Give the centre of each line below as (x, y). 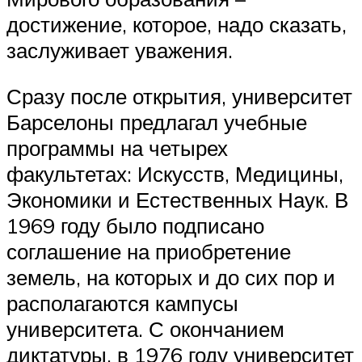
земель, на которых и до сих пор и (171, 278)
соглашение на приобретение (149, 252)
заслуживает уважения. (120, 50)
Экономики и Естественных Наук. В (177, 200)
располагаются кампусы (122, 303)
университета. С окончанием (145, 329)
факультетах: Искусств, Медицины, (175, 174)
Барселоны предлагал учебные (157, 122)
